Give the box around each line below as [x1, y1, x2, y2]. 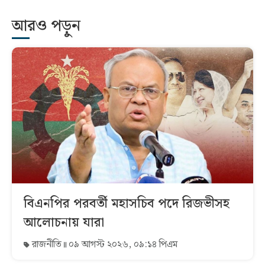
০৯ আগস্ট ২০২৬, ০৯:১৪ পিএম [66, 237, 177, 252]
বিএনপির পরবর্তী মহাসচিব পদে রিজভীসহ [24, 193, 230, 214]
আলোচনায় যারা [24, 212, 104, 233]
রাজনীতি [30, 237, 64, 252]
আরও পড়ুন [12, 14, 80, 40]
